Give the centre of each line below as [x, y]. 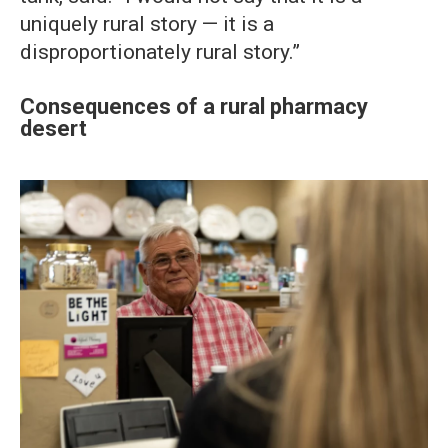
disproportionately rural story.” [160, 52]
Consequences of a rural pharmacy [194, 107]
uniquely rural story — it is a [147, 24]
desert [53, 129]
